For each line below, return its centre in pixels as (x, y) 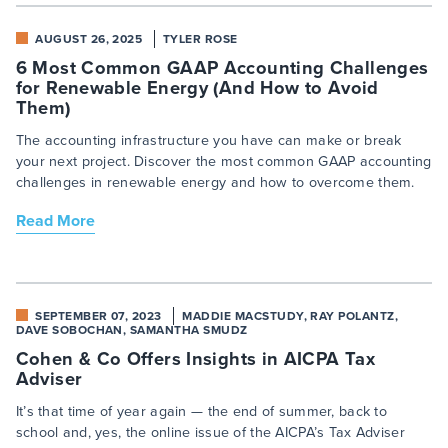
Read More (55, 221)
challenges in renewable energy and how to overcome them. (215, 183)
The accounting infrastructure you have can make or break (208, 141)
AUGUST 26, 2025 (89, 39)
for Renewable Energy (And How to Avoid (197, 88)
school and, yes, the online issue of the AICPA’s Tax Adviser (210, 433)
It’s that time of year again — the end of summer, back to (201, 412)
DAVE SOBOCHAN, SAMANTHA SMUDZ (131, 330)
